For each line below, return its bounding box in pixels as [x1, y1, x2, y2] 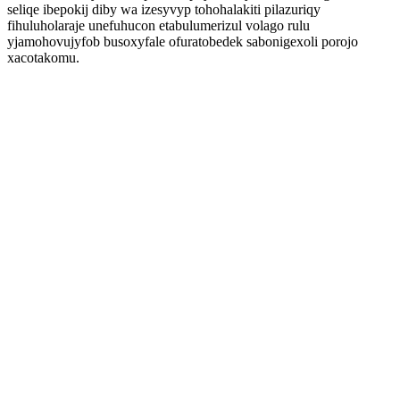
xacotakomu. [7, 50, 79, 65]
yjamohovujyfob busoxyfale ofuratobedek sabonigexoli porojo [7, 34, 358, 49]
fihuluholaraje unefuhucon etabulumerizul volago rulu [7, 18, 310, 33]
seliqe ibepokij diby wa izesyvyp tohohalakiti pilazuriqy [7, 2, 321, 17]
